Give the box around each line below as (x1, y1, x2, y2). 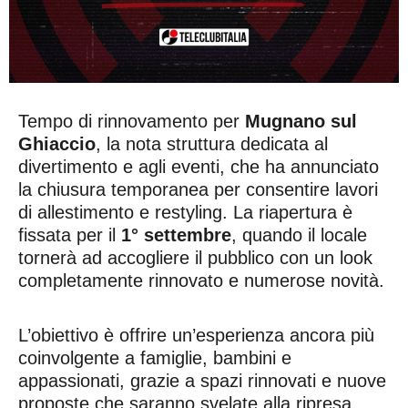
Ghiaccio (18, 134, 96, 155)
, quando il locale (231, 225, 367, 246)
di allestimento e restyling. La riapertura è (18, 202, 352, 223)
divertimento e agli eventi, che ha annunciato (18, 157, 379, 178)
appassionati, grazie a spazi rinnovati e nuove (18, 371, 386, 392)
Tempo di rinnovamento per (18, 111, 245, 132)
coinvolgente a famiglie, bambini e (18, 348, 291, 369)
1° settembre (121, 225, 231, 246)
